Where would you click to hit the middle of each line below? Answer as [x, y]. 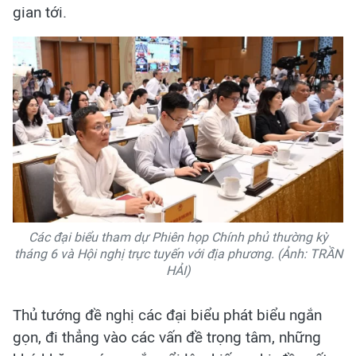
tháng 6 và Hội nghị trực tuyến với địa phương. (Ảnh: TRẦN [178, 253]
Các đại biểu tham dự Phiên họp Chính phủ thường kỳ [178, 237]
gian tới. [40, 12]
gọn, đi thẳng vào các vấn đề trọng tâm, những [167, 337]
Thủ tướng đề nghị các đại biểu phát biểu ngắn [167, 315]
